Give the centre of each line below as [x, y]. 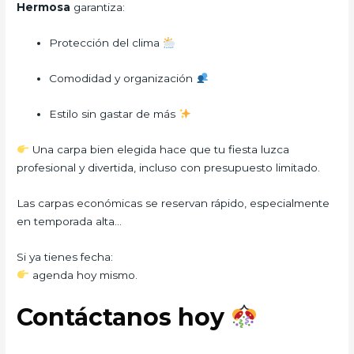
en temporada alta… [70, 221]
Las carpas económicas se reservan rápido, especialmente [173, 203]
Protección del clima [106, 43]
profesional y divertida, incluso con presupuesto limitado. [169, 167]
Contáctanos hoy [124, 318]
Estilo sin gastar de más [114, 113]
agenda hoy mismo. [83, 275]
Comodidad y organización [123, 79]
